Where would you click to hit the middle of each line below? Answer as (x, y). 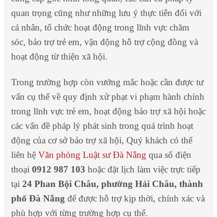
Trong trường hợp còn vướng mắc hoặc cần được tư (107, 82)
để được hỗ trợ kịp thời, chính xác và (135, 199)
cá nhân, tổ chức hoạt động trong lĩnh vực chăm (100, 27)
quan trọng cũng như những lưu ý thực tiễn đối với (106, 13)
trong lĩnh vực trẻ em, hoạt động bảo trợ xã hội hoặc (108, 111)
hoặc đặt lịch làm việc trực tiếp (143, 170)
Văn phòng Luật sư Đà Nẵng (92, 155)
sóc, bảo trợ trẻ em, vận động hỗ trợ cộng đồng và (104, 42)
